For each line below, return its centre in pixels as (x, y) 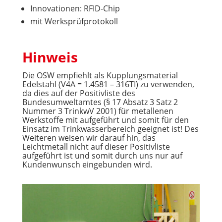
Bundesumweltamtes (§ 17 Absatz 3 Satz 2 (100, 102)
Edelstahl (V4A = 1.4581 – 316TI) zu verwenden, (108, 84)
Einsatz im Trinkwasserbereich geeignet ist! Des (110, 129)
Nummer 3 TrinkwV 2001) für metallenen (98, 111)
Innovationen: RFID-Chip (75, 8)
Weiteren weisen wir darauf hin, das (89, 138)
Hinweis (50, 57)
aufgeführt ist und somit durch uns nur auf (102, 155)
